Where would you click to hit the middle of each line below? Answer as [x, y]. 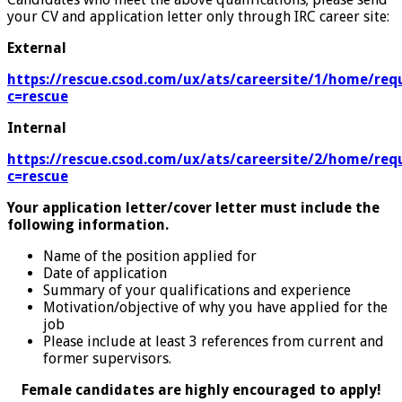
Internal [37, 128]
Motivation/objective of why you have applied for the [215, 308]
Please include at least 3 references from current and [214, 342]
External [37, 48]
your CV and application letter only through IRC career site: [198, 17]
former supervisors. [107, 359]
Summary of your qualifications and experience [197, 291]
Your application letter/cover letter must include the [193, 208]
